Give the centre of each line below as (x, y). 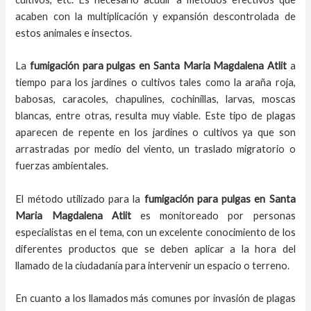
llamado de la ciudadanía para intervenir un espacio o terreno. (153, 265)
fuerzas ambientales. (62, 166)
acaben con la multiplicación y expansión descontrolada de (155, 16)
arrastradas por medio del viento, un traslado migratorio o (155, 149)
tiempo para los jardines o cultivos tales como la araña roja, (155, 83)
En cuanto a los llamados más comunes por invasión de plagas (155, 298)
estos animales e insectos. (74, 33)
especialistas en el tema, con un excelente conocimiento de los (155, 232)
